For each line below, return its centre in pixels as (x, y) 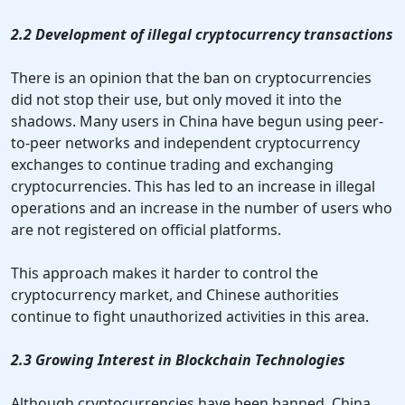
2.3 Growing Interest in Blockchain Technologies (178, 360)
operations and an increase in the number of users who (202, 208)
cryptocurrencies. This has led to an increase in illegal (193, 187)
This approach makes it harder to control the (165, 273)
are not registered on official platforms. (146, 230)
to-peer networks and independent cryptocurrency (185, 143)
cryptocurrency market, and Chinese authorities (175, 295)
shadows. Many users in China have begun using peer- (197, 122)
